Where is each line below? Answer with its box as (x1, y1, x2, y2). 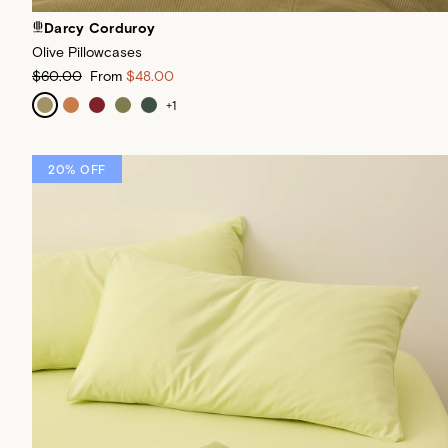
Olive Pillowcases (32, 43, 142, 60)
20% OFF (48, 162, 106, 176)
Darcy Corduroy (44, 19, 156, 36)
